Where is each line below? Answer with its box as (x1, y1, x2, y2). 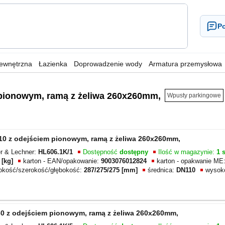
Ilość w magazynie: (158, 148, 216, 156)
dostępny (120, 148, 150, 156)
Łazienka (39, 60, 67, 68)
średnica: (148, 166, 176, 174)
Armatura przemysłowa (149, 60, 222, 68)
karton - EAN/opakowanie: (23, 157, 101, 165)
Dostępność (83, 148, 120, 156)
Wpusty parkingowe (167, 92, 221, 99)
